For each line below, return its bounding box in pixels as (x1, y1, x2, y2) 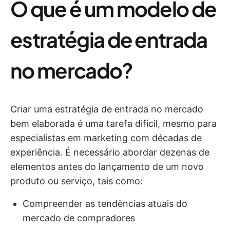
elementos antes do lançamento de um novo (10, 161, 204, 172)
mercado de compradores (23, 213, 135, 223)
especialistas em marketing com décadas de (10, 132, 202, 143)
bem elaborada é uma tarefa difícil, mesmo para (10, 118, 217, 129)
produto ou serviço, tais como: (10, 176, 143, 186)
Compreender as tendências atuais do (23, 198, 187, 209)
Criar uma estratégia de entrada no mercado (10, 104, 203, 114)
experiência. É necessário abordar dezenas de (10, 147, 209, 158)
